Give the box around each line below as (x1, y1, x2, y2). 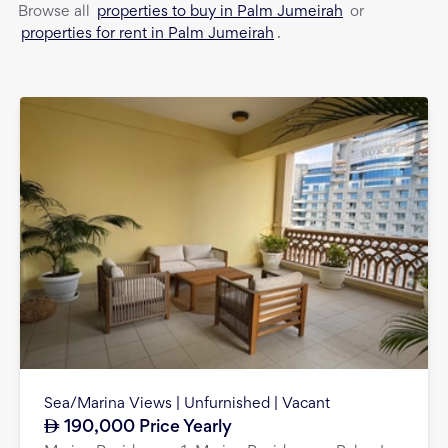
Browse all (18, 5, 94, 20)
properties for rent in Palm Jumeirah (21, 26, 274, 41)
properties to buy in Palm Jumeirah (97, 4, 343, 19)
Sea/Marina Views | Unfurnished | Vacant (44, 397, 330, 412)
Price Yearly (135, 419, 232, 436)
